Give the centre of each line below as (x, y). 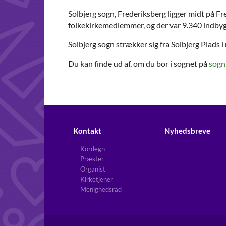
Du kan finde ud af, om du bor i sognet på (138, 63)
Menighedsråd (101, 189)
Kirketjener (97, 179)
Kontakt (87, 130)
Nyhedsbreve (187, 130)
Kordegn (93, 149)
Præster (92, 159)
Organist (93, 169)
